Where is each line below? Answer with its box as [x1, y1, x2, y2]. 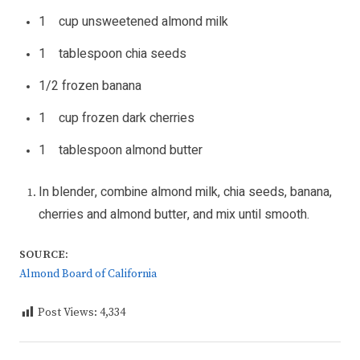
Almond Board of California [19, 267, 157, 282]
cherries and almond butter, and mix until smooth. [39, 205, 309, 225]
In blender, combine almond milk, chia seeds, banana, [39, 182, 332, 202]
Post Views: [38, 305, 100, 321]
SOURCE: [19, 247, 68, 263]
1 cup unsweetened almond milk [39, 12, 228, 32]
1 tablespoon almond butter [39, 141, 202, 161]
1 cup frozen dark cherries [39, 108, 194, 129]
